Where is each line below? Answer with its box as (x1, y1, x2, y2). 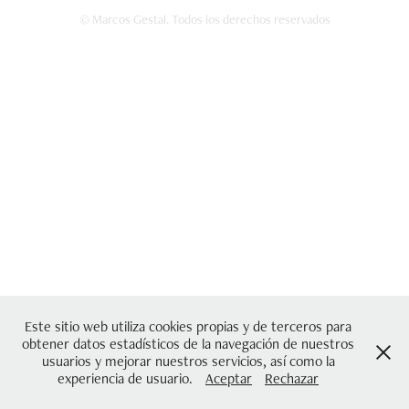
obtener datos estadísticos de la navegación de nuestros (22, 334, 354, 353)
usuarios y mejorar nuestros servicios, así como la (41, 351, 335, 371)
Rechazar (265, 369, 319, 388)
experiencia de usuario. (58, 369, 196, 388)
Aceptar (205, 369, 252, 388)
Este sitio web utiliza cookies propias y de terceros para (25, 317, 351, 336)
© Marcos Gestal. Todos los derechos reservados (79, 11, 330, 27)
